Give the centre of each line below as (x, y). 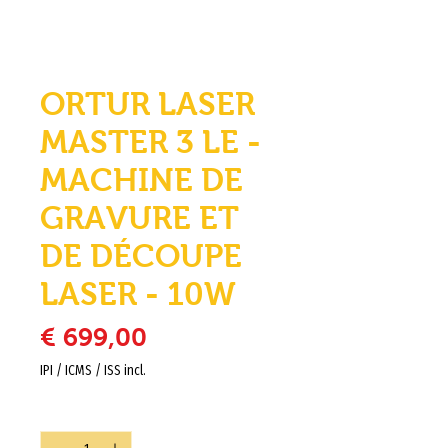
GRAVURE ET (139, 217)
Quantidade (72, 413)
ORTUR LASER (147, 103)
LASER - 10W (138, 293)
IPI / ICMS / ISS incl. (93, 370)
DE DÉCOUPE (141, 255)
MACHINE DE (141, 179)
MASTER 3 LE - (150, 141)
